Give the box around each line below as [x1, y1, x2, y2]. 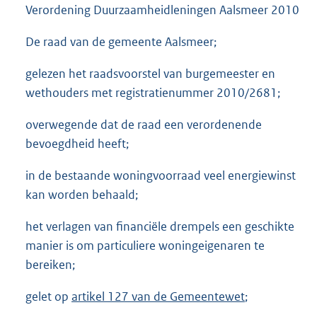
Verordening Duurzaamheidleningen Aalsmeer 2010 [25, 2, 299, 18]
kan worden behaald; [25, 187, 138, 203]
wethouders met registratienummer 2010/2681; [25, 85, 280, 101]
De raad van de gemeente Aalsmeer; [25, 34, 217, 50]
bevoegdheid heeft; [25, 136, 129, 152]
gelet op [25, 289, 71, 305]
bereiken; [25, 257, 75, 273]
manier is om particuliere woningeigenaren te [25, 238, 265, 254]
